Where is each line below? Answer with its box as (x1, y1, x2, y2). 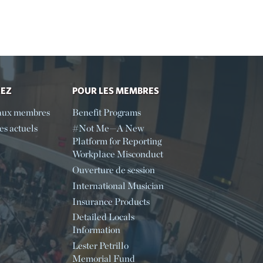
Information (72, 224, 120, 236)
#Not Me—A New (72, 123, 144, 134)
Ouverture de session (72, 164, 155, 176)
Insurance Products (72, 195, 150, 207)
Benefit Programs (72, 107, 141, 119)
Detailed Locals (72, 211, 134, 223)
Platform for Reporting (72, 136, 161, 147)
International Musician (72, 180, 164, 191)
